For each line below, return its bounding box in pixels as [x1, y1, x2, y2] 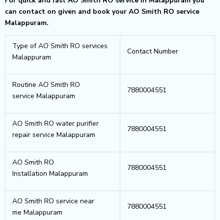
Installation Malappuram [12, 168, 88, 178]
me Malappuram [12, 207, 62, 217]
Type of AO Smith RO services [12, 41, 108, 51]
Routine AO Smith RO [12, 80, 80, 89]
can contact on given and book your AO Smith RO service [5, 6, 199, 16]
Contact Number [127, 46, 178, 56]
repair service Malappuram [12, 130, 95, 139]
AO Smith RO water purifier [12, 118, 99, 128]
